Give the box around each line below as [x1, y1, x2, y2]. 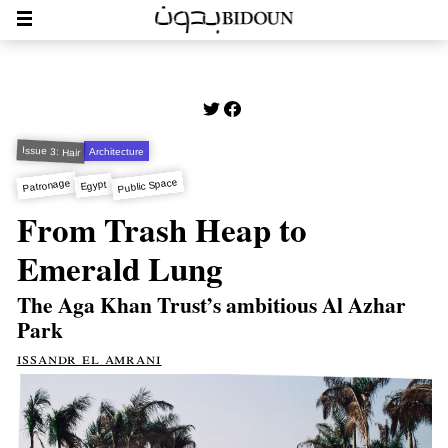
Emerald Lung [16, 243, 223, 292]
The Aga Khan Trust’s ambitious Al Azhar [16, 288, 406, 320]
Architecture [89, 145, 145, 157]
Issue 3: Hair [21, 143, 80, 159]
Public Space [116, 176, 179, 195]
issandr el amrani [16, 346, 162, 369]
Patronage [21, 177, 72, 194]
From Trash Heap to [16, 204, 307, 253]
